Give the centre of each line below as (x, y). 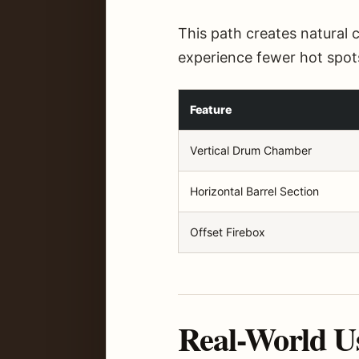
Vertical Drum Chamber (251, 151)
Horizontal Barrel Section (254, 192)
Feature (211, 110)
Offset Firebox (228, 232)
